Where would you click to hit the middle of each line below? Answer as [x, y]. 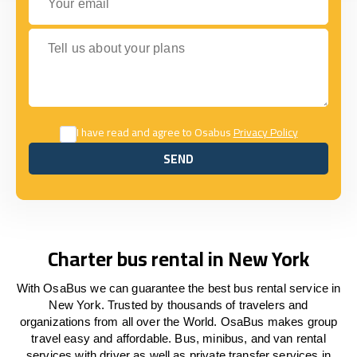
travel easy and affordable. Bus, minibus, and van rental [178, 338]
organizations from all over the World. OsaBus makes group [178, 322]
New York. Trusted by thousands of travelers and [178, 305]
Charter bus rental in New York [178, 259]
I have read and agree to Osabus [155, 132]
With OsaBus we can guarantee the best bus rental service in [178, 288]
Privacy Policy [265, 132]
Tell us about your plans [95, 35]
